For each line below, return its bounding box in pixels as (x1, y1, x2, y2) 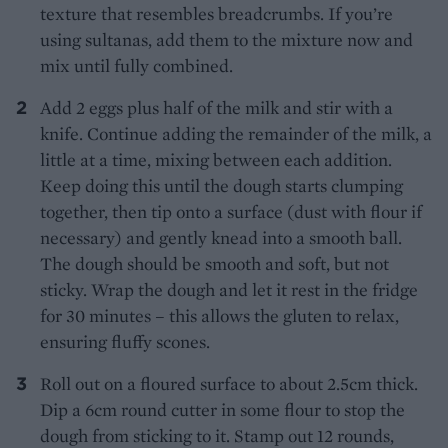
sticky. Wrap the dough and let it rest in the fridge (40, 278, 418, 302)
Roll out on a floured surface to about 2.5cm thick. (40, 372, 418, 396)
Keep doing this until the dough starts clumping (40, 174, 403, 198)
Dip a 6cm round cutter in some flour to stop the (40, 398, 405, 422)
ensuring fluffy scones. (40, 330, 210, 354)
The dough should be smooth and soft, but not (40, 252, 389, 276)
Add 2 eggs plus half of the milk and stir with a (40, 96, 393, 120)
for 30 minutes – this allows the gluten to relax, (40, 304, 399, 328)
